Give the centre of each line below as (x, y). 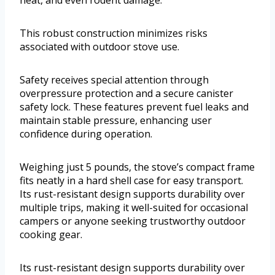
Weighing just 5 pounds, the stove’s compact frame (137, 167)
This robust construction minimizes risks (114, 33)
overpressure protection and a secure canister (126, 93)
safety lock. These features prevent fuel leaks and (134, 107)
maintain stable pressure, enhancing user (116, 120)
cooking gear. (51, 234)
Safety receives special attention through (114, 79)
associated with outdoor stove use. (99, 46)
